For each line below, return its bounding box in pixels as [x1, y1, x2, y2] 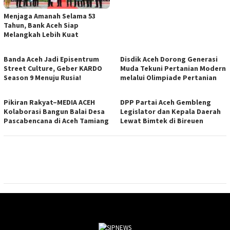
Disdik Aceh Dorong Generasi [120, 54, 218, 64]
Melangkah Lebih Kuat [4, 29, 79, 39]
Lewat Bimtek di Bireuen [120, 116, 203, 125]
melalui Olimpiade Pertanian [120, 72, 217, 82]
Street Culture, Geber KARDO [4, 63, 102, 73]
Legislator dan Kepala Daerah [120, 106, 221, 116]
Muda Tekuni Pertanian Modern [120, 63, 226, 73]
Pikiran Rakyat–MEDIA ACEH [4, 97, 95, 107]
